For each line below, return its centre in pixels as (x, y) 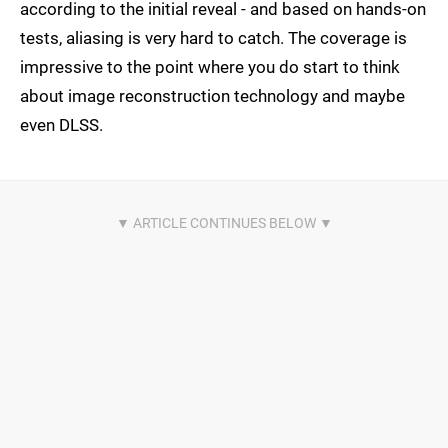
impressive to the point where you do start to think (210, 67)
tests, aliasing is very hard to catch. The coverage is (213, 38)
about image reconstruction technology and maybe (212, 96)
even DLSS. (61, 125)
